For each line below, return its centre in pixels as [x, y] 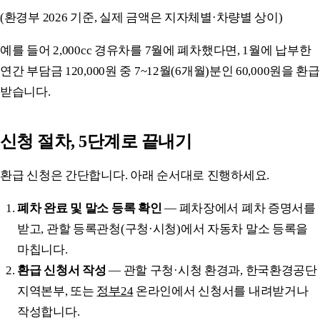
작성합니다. [49, 311]
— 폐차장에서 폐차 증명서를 [239, 208]
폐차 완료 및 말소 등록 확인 [90, 208]
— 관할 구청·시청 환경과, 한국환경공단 [211, 270]
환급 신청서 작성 [62, 270]
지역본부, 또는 [57, 291]
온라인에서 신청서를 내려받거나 [221, 291]
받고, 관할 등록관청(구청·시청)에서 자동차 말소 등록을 [163, 229]
